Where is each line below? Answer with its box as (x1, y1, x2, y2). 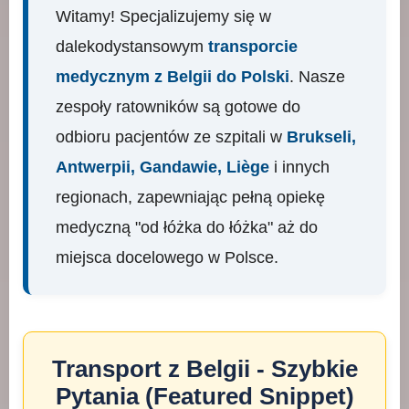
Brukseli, (287, 127, 356, 146)
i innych (269, 157, 330, 176)
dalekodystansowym (56, 37, 208, 56)
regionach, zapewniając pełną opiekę (56, 187, 325, 206)
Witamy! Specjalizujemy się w (56, 6, 271, 26)
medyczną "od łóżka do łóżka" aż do (56, 217, 318, 236)
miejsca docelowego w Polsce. (56, 247, 278, 267)
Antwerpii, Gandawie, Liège (56, 157, 269, 176)
